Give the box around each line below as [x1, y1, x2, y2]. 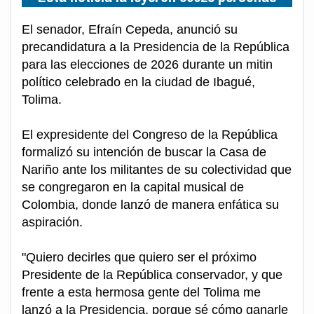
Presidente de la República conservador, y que [22, 268, 282, 282]
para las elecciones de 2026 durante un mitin [22, 57, 273, 72]
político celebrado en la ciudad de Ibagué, [22, 75, 255, 90]
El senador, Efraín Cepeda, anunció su [22, 22, 238, 37]
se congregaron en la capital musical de [22, 180, 244, 195]
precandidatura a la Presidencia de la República [22, 40, 289, 55]
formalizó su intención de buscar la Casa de [22, 145, 266, 160]
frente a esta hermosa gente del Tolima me [22, 285, 261, 300]
